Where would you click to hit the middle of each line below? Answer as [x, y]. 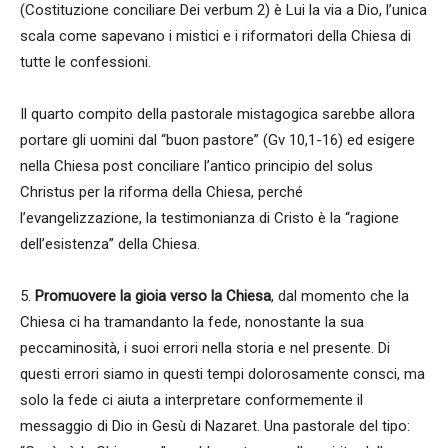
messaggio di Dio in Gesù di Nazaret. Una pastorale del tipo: [215, 426]
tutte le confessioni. [85, 62]
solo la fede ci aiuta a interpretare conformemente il [191, 400]
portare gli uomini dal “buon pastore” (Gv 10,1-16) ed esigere [217, 140]
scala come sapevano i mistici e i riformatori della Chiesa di [215, 36]
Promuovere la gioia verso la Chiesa [153, 296]
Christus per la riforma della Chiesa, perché [161, 192]
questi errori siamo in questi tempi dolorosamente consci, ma [222, 374]
